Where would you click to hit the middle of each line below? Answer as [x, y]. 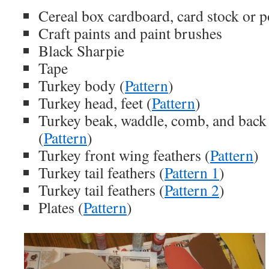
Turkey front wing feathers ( [124, 155]
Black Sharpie [81, 50]
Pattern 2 [192, 190]
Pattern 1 [192, 172]
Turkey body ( [82, 85]
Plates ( [61, 207]
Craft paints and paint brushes [130, 33]
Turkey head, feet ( [95, 103]
